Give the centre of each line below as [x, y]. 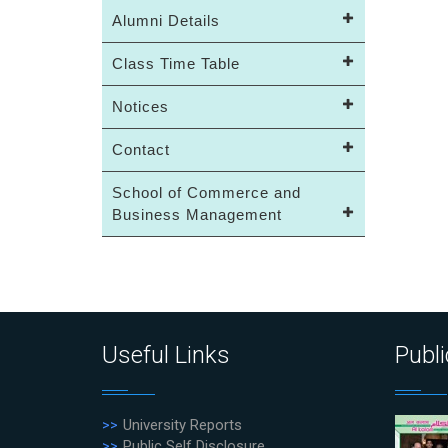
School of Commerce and [206, 192]
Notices [140, 106]
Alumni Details [166, 20]
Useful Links [166, 355]
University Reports [182, 425]
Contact [141, 149]
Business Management [197, 214]
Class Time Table [176, 63]
